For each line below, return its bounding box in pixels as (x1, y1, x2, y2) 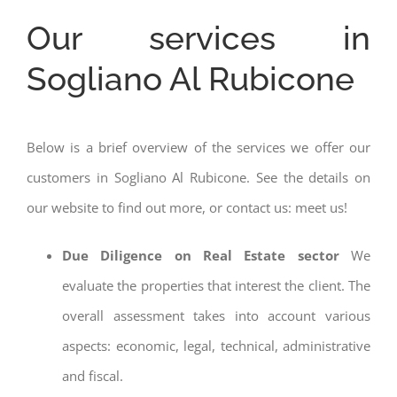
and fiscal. (62, 367, 123, 385)
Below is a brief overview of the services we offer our (27, 138, 370, 157)
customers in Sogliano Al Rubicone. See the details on (27, 168, 370, 187)
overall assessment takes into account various (62, 307, 370, 325)
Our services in (27, 19, 370, 58)
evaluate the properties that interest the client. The (62, 276, 370, 295)
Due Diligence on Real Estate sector (62, 246, 351, 265)
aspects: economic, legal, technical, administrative (62, 337, 370, 355)
